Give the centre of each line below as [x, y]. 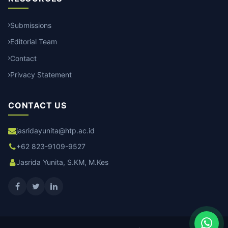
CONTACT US [37, 105]
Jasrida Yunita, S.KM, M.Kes [62, 162]
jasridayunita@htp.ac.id [55, 131]
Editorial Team [34, 41]
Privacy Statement [41, 75]
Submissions [31, 25]
